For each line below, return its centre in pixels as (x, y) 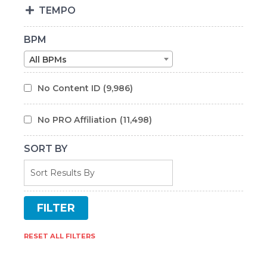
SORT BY (46, 148)
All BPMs (48, 59)
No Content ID (69, 88)
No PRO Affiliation (77, 119)
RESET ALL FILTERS (60, 236)
